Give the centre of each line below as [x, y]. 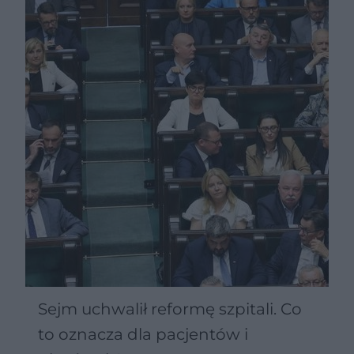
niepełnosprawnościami [133, 19]
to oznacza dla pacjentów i [143, 335]
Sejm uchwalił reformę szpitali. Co [170, 309]
